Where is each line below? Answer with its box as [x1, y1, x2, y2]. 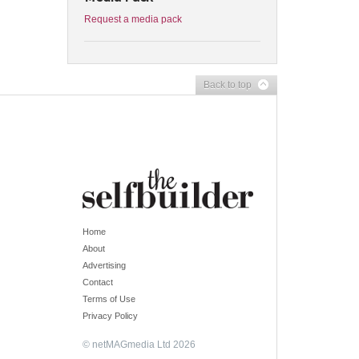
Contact [82, 277, 113, 288]
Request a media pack [83, 13, 182, 25]
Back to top [204, 79, 252, 91]
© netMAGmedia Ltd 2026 [82, 339, 196, 351]
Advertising [82, 260, 126, 271]
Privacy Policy [82, 311, 138, 321]
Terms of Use [82, 294, 135, 305]
